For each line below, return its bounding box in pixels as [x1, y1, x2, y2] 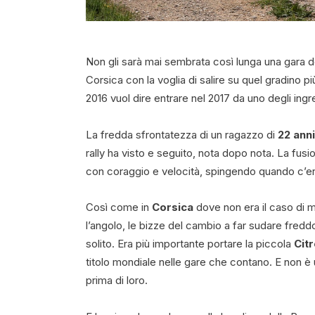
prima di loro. [86, 274, 148, 288]
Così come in [86, 200, 152, 214]
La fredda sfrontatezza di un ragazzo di [86, 127, 278, 141]
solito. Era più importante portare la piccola [86, 237, 294, 251]
